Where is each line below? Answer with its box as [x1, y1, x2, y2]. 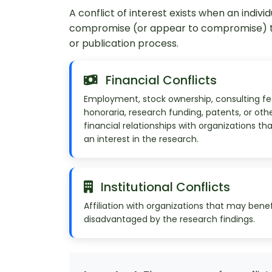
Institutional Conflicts [98, 178, 230, 195]
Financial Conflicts [103, 71, 217, 89]
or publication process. [69, 36, 178, 50]
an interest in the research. [84, 132, 199, 145]
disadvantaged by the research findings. [84, 212, 255, 225]
